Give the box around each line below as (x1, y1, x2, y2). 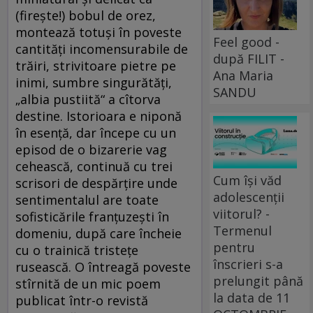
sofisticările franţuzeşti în (15, 208, 169, 225)
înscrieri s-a (213, 255, 284, 272)
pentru (213, 238, 256, 256)
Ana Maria (213, 66, 274, 84)
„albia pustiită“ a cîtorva (15, 90, 161, 108)
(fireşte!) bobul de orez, (15, 6, 156, 24)
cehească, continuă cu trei (15, 157, 173, 175)
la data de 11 (213, 289, 291, 306)
